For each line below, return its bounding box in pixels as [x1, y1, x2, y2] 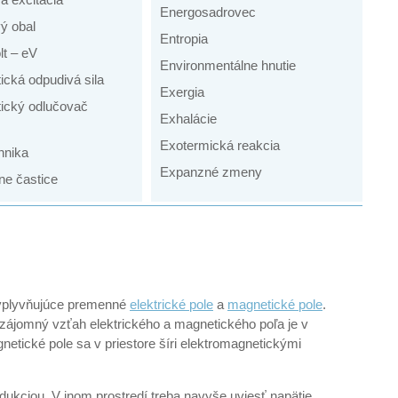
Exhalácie [159, 111, 217, 127]
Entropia [159, 31, 208, 47]
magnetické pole [227, 296, 322, 312]
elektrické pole [130, 296, 213, 312]
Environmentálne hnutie [159, 58, 296, 74]
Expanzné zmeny [159, 164, 262, 180]
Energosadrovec [159, 4, 256, 20]
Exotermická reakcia [159, 138, 280, 154]
